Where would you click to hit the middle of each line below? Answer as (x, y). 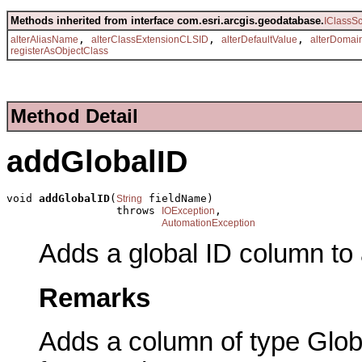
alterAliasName (44, 39)
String (129, 198)
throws (84, 210)
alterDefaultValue (259, 39)
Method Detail (74, 116)
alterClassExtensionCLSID (150, 39)
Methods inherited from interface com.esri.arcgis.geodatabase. (167, 20)
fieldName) (178, 198)
